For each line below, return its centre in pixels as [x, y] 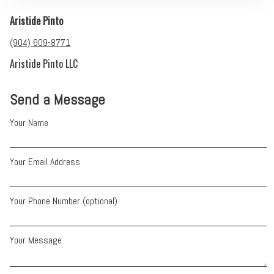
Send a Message [58, 99]
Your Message [36, 240]
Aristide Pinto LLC [44, 64]
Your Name [29, 122]
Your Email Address [45, 161]
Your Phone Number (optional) [64, 201]
